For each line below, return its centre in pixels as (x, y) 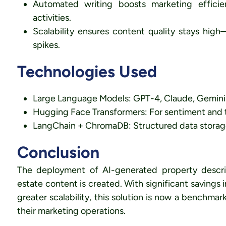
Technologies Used (87, 72)
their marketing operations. (71, 211)
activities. (52, 18)
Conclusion (58, 152)
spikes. (46, 45)
